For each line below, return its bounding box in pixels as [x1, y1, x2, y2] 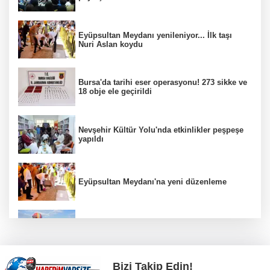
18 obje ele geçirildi [78, 87, 152, 96]
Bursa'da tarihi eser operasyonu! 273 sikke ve [78, 78, 247, 87]
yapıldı [78, 134, 104, 143]
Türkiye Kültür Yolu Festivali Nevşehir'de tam [78, 220, 246, 230]
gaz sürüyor [78, 229, 123, 239]
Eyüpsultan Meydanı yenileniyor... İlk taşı [78, 30, 232, 40]
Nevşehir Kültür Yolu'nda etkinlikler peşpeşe [78, 125, 243, 134]
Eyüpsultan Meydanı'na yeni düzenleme [78, 177, 227, 186]
